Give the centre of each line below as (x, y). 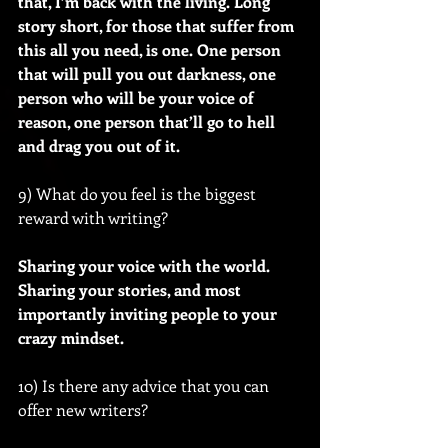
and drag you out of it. (99, 145)
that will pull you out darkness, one (149, 73)
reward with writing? (93, 217)
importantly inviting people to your (149, 313)
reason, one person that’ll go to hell (148, 121)
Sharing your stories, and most (131, 289)
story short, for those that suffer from (158, 25)
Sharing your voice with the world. (146, 265)
